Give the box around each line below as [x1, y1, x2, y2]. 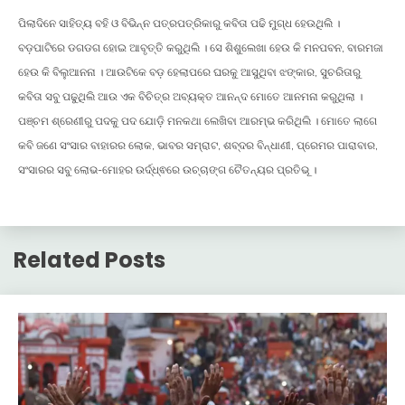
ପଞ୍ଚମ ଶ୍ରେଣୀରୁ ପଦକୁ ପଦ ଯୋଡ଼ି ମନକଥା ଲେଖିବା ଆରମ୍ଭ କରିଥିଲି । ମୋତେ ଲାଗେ [18, 114, 377, 128]
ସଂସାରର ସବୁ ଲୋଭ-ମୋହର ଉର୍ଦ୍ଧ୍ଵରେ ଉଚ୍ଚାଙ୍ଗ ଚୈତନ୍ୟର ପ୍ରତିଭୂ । [18, 163, 316, 177]
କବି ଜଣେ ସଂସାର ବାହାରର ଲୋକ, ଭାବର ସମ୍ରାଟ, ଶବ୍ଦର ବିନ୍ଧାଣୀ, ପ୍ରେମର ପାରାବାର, [18, 138, 378, 153]
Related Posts [14, 245, 165, 276]
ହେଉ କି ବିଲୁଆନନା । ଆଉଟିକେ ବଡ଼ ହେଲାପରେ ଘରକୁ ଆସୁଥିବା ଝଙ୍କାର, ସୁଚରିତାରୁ [18, 65, 361, 80]
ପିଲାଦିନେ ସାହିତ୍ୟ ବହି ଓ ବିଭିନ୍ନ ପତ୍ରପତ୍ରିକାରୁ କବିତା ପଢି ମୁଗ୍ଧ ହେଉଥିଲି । [18, 16, 340, 31]
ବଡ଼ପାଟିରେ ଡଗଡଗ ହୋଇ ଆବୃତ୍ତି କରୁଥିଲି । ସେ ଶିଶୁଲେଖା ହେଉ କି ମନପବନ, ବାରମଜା [18, 41, 383, 55]
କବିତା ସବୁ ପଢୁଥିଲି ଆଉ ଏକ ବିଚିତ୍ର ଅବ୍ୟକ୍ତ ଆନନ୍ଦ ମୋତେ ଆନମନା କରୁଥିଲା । [18, 89, 363, 104]
